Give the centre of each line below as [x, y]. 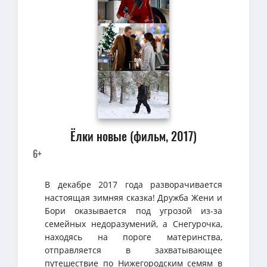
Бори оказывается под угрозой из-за [133, 210]
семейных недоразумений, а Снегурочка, [133, 223]
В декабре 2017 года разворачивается [133, 184]
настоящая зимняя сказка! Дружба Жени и [133, 197]
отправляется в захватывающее [133, 250]
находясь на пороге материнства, [133, 237]
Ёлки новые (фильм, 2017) [133, 136]
